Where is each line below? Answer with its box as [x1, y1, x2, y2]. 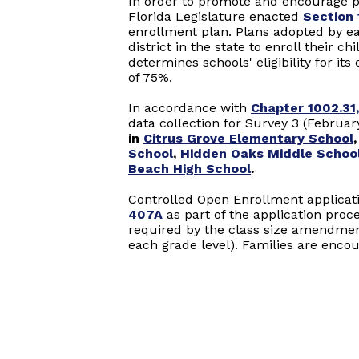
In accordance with [128, 100, 251, 115]
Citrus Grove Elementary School [143, 131, 353, 146]
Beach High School [128, 161, 251, 176]
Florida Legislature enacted [128, 9, 303, 24]
